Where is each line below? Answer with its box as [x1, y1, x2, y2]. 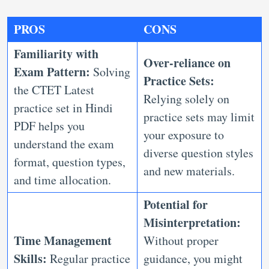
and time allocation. [14, 172, 111, 189]
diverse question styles [144, 145, 253, 162]
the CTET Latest [14, 82, 94, 98]
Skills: [14, 250, 50, 268]
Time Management [14, 232, 112, 250]
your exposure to [144, 127, 224, 144]
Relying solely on [144, 91, 229, 107]
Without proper [144, 232, 219, 249]
